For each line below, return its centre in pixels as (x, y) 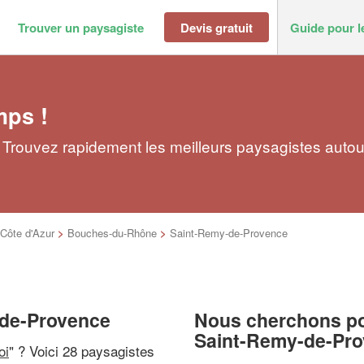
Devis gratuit (217, 27)
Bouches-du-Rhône (112, 233)
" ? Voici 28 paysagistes (82, 350)
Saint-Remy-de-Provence (229, 233)
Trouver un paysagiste (81, 27)
